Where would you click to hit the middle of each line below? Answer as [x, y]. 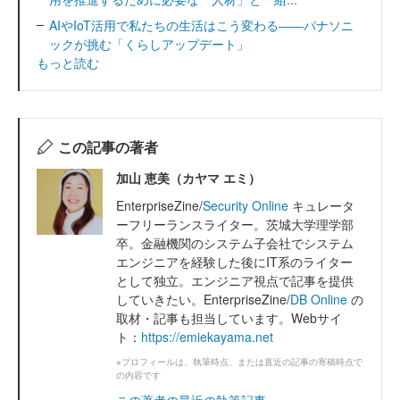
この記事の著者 [108, 146]
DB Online [319, 299]
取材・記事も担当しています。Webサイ [229, 317]
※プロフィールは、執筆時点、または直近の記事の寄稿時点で [239, 361]
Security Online [247, 205]
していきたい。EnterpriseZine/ [203, 299]
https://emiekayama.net [207, 336]
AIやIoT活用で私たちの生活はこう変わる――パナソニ [201, 25]
